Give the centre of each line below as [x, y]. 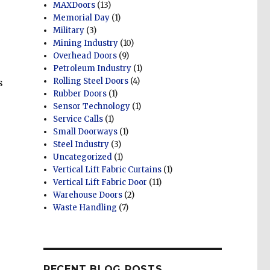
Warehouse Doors [88, 195]
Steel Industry [81, 145]
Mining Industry [86, 43]
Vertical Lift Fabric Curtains [108, 170]
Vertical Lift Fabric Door [100, 183]
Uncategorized [83, 157]
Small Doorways [86, 132]
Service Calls [78, 119]
